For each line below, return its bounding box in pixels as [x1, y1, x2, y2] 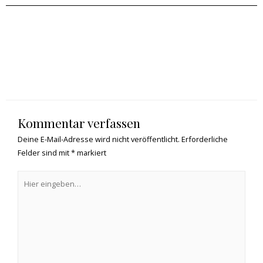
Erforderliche [181, 134, 228, 145]
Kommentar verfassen [18, 114, 140, 131]
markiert [75, 147, 106, 159]
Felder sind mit [18, 147, 71, 159]
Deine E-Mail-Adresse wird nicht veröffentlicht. [18, 134, 180, 145]
